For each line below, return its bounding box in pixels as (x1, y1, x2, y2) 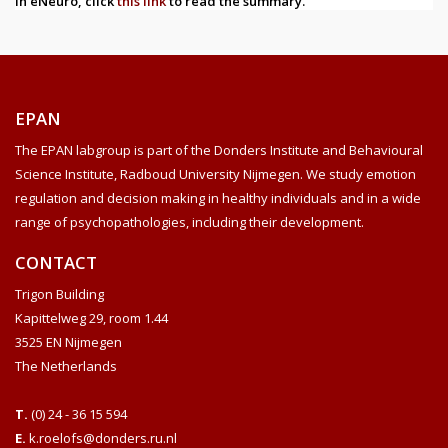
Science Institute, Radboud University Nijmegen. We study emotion (15, 164, 416, 183)
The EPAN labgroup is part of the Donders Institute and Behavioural (15, 140, 423, 159)
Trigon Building (15, 284, 104, 303)
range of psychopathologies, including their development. (15, 212, 364, 231)
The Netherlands (15, 356, 117, 375)
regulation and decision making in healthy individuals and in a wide (15, 188, 421, 207)
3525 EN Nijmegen (15, 332, 122, 351)
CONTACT (15, 250, 97, 274)
